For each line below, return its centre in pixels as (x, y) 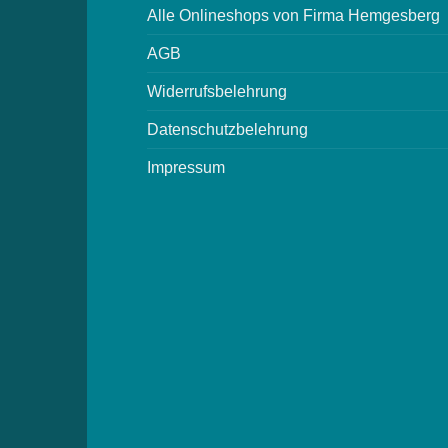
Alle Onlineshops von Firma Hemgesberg (293, 15)
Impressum (186, 167)
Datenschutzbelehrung (227, 129)
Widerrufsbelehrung (217, 91)
